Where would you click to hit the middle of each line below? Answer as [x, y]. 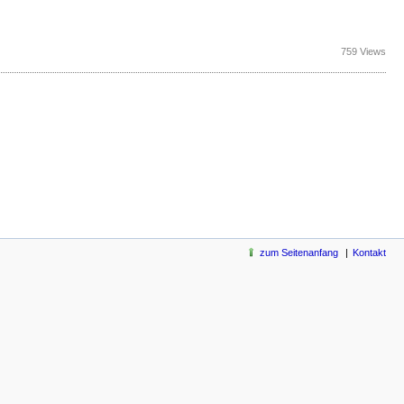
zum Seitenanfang [299, 252]
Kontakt [369, 252]
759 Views [363, 51]
